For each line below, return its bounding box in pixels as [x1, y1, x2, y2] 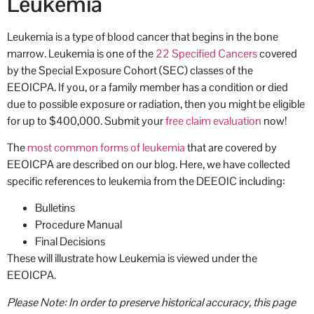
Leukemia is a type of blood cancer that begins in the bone [7, 29, 278, 44]
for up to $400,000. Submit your [7, 113, 165, 128]
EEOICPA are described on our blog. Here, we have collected [7, 156, 290, 172]
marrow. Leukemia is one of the [7, 46, 156, 61]
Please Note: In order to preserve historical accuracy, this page [7, 294, 296, 310]
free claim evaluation [165, 113, 261, 128]
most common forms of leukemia [27, 139, 185, 155]
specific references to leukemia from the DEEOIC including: [7, 173, 285, 189]
